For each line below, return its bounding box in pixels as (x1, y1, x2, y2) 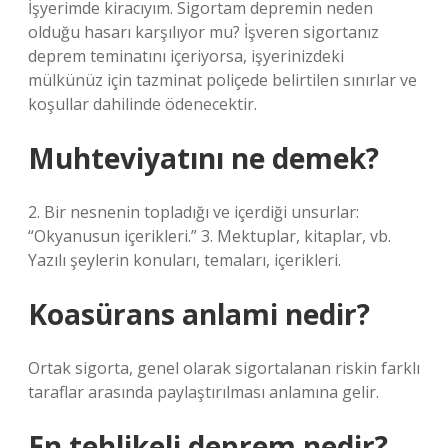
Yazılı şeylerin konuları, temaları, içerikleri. (28, 249, 341, 271)
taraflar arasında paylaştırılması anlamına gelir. (28, 381, 379, 403)
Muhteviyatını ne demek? (28, 139, 379, 177)
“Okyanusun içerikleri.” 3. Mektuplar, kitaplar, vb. (28, 225, 391, 247)
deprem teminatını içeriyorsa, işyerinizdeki (28, 45, 344, 67)
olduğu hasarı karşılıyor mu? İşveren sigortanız (28, 21, 379, 43)
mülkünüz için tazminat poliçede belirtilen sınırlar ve (28, 69, 417, 91)
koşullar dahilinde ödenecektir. (28, 93, 257, 115)
